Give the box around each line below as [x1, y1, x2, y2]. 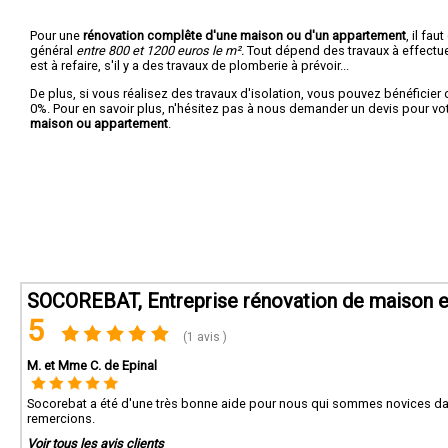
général [30, 42, 76, 58]
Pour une [30, 27, 83, 43]
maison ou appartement [30, 115, 168, 131]
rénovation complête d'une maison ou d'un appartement [83, 27, 406, 43]
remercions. [27, 411, 95, 426]
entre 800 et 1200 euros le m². [76, 42, 244, 58]
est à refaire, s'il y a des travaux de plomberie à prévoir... [30, 57, 349, 73]
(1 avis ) [180, 330, 228, 344]
